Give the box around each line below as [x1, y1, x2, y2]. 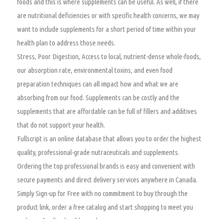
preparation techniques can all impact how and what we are [17, 80, 178, 88]
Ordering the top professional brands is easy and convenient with [17, 162, 195, 171]
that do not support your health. [17, 121, 105, 130]
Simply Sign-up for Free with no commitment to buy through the [17, 189, 188, 198]
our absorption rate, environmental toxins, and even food [17, 66, 173, 75]
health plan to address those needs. [17, 39, 115, 47]
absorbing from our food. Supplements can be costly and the [17, 93, 179, 102]
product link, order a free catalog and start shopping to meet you [17, 203, 193, 212]
